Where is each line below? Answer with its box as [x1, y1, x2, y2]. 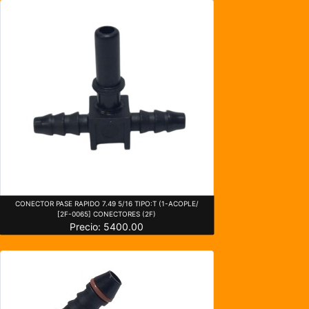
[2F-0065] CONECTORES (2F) [57, 209, 157, 218]
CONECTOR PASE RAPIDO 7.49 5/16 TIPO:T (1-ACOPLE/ [14, 199, 199, 208]
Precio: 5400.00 [70, 220, 144, 232]
